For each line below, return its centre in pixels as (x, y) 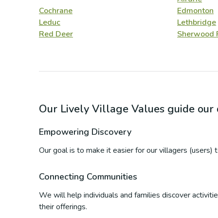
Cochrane (56, 11)
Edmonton (196, 11)
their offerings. (63, 207)
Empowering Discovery (85, 132)
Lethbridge (197, 22)
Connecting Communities (88, 177)
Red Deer (56, 34)
